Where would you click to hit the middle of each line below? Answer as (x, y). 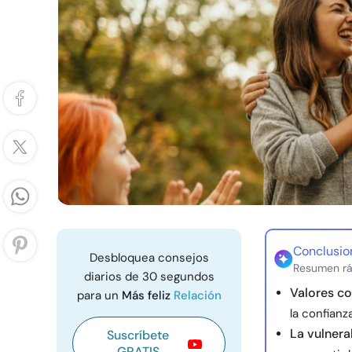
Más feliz (147, 295)
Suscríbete (138, 335)
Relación (197, 295)
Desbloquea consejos (149, 258)
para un (99, 295)
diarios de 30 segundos (149, 277)
